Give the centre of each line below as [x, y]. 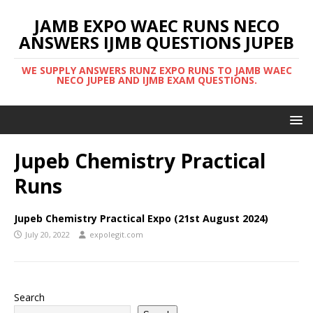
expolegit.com [116, 234]
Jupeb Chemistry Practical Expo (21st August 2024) [141, 218]
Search [29, 297]
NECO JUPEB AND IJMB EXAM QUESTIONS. [156, 80]
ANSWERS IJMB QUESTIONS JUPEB [156, 42]
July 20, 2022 [48, 234]
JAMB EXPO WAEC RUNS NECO [156, 26]
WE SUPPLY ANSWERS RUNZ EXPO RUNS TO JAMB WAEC [156, 70]
